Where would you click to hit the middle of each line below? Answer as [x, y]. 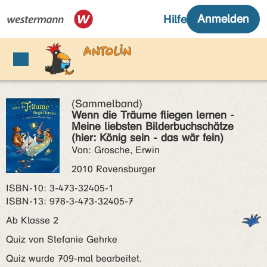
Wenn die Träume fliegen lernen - [153, 115]
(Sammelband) [107, 104]
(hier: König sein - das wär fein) [148, 138]
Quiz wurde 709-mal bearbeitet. [74, 258]
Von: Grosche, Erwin [116, 150]
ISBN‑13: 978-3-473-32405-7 [70, 201]
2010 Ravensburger [114, 169]
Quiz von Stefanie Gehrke [62, 239]
